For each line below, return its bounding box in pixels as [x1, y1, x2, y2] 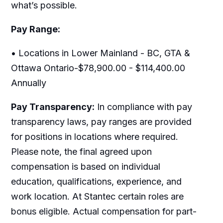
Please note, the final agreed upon [10, 146, 152, 157]
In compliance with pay [94, 101, 192, 112]
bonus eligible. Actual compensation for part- [10, 206, 197, 217]
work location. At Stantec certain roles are [10, 191, 184, 202]
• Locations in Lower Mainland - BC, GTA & [10, 47, 190, 58]
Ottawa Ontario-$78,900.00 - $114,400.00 [10, 62, 185, 73]
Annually [10, 77, 46, 88]
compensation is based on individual [10, 161, 160, 172]
